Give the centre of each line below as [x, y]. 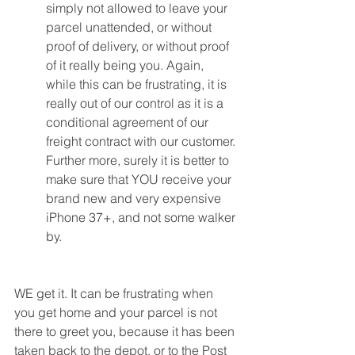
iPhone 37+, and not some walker [142, 217]
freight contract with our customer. [142, 141]
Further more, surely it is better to [139, 160]
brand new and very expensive [135, 198]
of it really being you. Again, [126, 65]
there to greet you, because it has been [126, 331]
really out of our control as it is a [136, 103]
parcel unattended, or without [130, 27]
